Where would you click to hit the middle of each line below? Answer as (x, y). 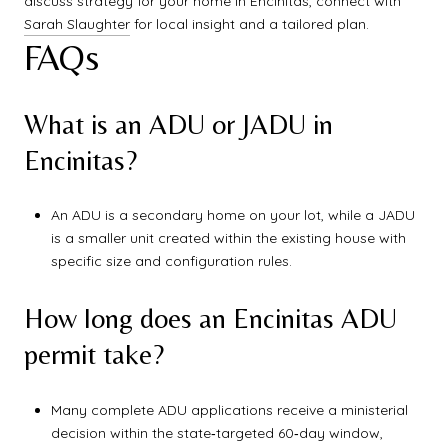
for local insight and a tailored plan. (249, 24)
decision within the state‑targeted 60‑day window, (216, 432)
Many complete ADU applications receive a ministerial (229, 409)
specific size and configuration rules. (171, 261)
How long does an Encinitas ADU (210, 317)
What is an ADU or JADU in (178, 123)
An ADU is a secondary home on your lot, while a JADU (232, 215)
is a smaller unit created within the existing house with (228, 238)
